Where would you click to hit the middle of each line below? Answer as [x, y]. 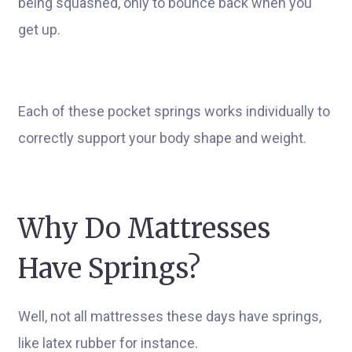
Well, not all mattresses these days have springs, [170, 316]
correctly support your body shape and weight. [162, 138]
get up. [39, 29]
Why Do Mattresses [144, 229]
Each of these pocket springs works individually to [174, 111]
